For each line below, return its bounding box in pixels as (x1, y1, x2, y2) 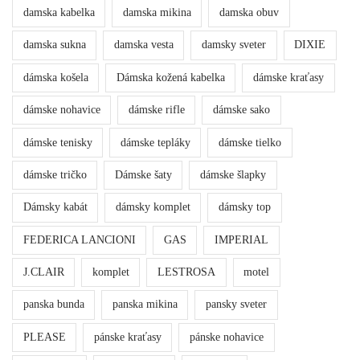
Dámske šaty (114, 168, 172, 181)
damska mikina (122, 6, 191, 19)
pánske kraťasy (93, 330, 162, 343)
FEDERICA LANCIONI (22, 233, 136, 246)
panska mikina (112, 298, 178, 311)
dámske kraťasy (252, 71, 324, 84)
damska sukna (22, 39, 86, 51)
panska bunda (22, 298, 84, 311)
